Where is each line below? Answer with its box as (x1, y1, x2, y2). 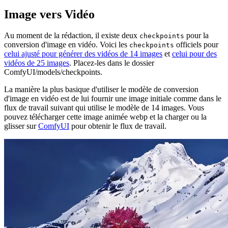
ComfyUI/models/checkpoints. (4, 68, 102, 77)
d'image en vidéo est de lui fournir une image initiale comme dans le (4, 94, 221, 103)
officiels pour (174, 40, 218, 49)
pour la (184, 31, 209, 40)
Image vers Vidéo (4, 7, 95, 21)
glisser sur (4, 122, 38, 131)
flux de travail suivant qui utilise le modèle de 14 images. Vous (4, 103, 204, 112)
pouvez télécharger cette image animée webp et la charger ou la (4, 112, 207, 122)
